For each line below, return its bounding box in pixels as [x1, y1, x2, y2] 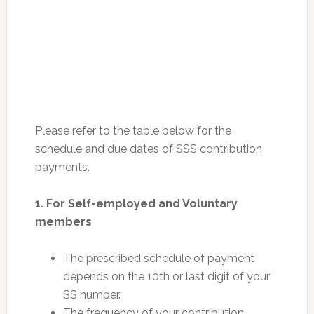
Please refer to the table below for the [34, 123, 231, 137]
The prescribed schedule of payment [62, 251, 254, 265]
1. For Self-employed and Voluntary [34, 196, 238, 210]
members [34, 214, 92, 228]
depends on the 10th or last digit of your [62, 269, 270, 283]
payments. [34, 160, 90, 174]
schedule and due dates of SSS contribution [34, 142, 262, 156]
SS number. [62, 287, 121, 301]
